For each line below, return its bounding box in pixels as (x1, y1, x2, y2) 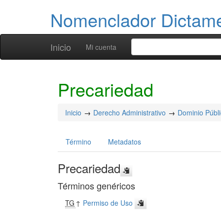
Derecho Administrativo (93, 108, 166, 117)
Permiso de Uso (83, 198, 133, 208)
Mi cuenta (86, 42, 116, 52)
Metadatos (108, 137, 141, 147)
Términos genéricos (58, 179, 135, 192)
